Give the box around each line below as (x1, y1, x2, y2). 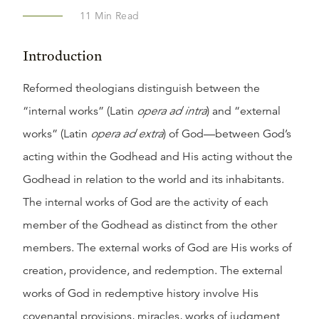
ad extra (122, 127, 163, 141)
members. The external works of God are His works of (23, 241, 292, 255)
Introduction (23, 47, 102, 64)
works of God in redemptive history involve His (23, 286, 258, 300)
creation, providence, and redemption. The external (23, 263, 283, 278)
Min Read (91, 9, 140, 22)
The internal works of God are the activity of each (23, 195, 268, 209)
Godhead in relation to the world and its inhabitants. (23, 172, 284, 187)
